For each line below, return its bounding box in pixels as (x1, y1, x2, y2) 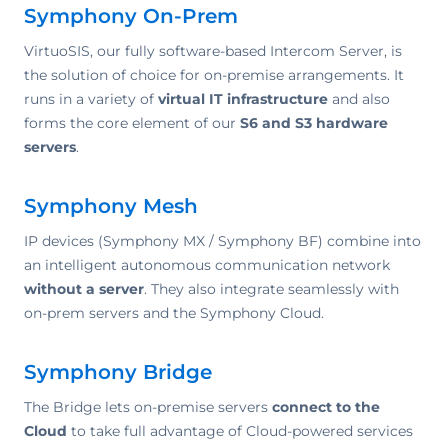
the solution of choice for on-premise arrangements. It (24, 66, 404, 85)
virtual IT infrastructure (158, 90, 328, 109)
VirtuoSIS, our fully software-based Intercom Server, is (24, 42, 402, 61)
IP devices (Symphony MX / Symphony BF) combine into (24, 232, 421, 251)
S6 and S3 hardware (240, 114, 388, 133)
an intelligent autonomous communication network (24, 256, 390, 275)
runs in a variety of (24, 90, 158, 109)
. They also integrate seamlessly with (144, 280, 399, 299)
